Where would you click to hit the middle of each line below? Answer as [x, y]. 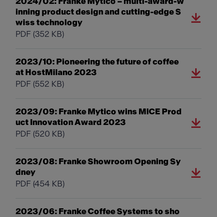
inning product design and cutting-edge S [98, 12]
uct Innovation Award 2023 [71, 122]
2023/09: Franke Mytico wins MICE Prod [99, 112]
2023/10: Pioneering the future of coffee [97, 62]
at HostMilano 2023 [56, 72]
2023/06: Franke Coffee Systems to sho [98, 211]
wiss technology [49, 23]
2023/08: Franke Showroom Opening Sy [98, 162]
